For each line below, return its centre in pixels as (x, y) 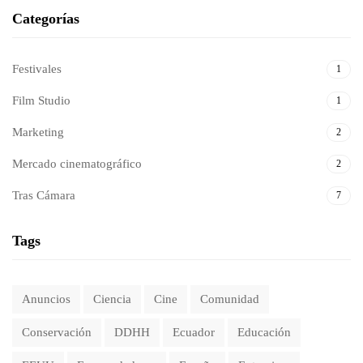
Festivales (37, 69)
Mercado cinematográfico (77, 164)
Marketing (38, 132)
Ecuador (194, 333)
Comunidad (230, 299)
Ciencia (112, 299)
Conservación (57, 333)
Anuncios (46, 299)
